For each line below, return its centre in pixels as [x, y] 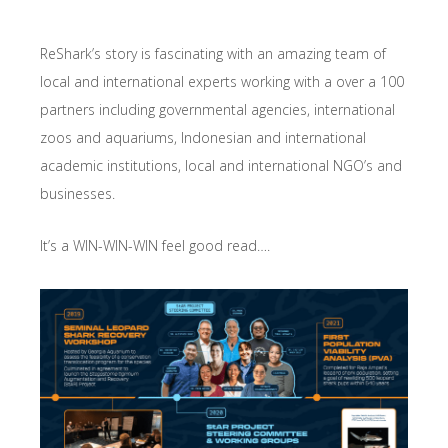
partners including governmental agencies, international [217, 109]
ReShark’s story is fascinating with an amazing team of [213, 53]
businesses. [77, 193]
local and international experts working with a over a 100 [222, 81]
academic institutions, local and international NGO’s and [221, 165]
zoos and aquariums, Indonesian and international [203, 137]
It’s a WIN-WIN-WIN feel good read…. [155, 245]
